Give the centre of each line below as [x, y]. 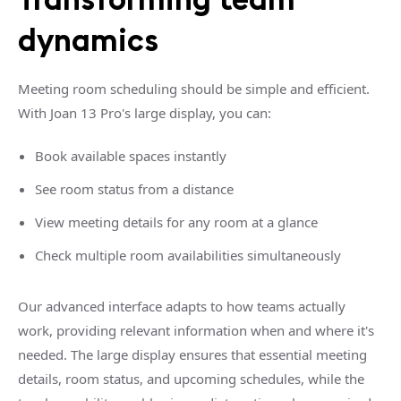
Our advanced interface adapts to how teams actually [182, 306]
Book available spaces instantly [130, 155]
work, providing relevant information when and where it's [196, 330]
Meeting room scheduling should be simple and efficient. [194, 88]
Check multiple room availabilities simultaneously [188, 255]
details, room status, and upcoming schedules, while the [191, 378]
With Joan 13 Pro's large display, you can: [145, 112]
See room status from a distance [134, 188]
